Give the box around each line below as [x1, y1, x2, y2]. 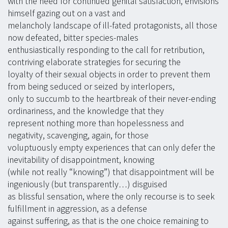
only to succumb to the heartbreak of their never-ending [8, 92, 216, 105]
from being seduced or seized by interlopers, [8, 80, 175, 93]
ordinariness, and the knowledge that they [8, 104, 164, 117]
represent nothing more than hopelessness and [8, 117, 184, 129]
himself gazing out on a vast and [8, 7, 126, 19]
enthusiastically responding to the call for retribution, [8, 43, 205, 56]
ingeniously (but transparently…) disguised [8, 178, 167, 190]
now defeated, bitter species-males [8, 31, 138, 44]
